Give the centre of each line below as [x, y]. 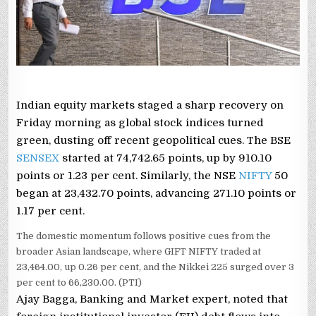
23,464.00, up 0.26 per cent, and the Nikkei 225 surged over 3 [156, 267]
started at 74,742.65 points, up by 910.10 [167, 158]
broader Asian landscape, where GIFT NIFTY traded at [139, 252]
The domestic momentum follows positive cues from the [144, 236]
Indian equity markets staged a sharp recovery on [150, 105]
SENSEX [39, 158]
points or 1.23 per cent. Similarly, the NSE [128, 176]
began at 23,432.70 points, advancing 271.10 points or [157, 194]
